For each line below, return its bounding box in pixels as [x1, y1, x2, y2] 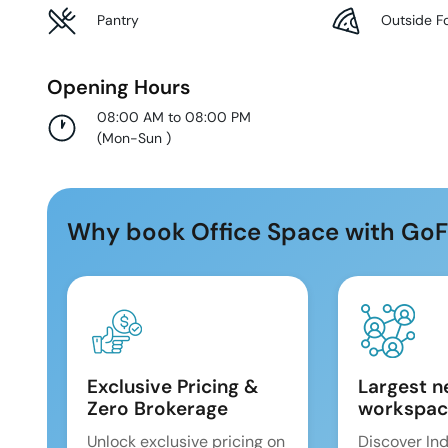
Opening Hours [47, 73, 190, 100]
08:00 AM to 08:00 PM [97, 107, 251, 126]
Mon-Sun [102, 128, 166, 147]
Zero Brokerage [87, 395, 228, 421]
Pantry [97, 11, 139, 30]
